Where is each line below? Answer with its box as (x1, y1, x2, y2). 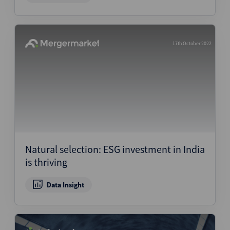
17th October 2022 (172, 40, 212, 47)
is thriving (25, 156, 67, 168)
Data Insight (46, 180, 84, 189)
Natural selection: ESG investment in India (25, 143, 205, 156)
